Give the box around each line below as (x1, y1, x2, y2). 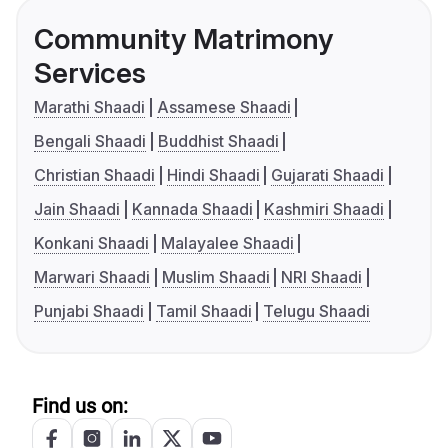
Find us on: (32, 394, 128, 419)
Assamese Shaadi (156, 97, 291, 118)
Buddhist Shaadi (157, 131, 279, 152)
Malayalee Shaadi (160, 233, 294, 254)
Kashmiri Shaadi (264, 199, 385, 220)
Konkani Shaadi (34, 233, 149, 254)
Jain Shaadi (34, 199, 120, 220)
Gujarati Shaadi (271, 165, 385, 186)
